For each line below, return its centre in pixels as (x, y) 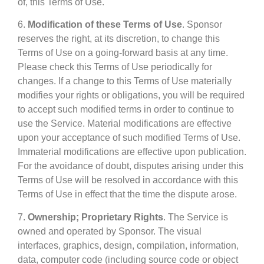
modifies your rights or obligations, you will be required (131, 95)
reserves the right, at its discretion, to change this (119, 39)
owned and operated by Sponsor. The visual (110, 231)
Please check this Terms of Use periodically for (115, 67)
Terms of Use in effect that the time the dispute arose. (127, 194)
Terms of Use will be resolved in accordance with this (128, 180)
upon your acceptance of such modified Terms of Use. (129, 138)
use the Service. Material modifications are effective (125, 124)
